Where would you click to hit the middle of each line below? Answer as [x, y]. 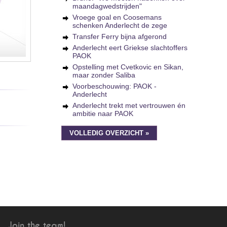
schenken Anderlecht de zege [120, 25]
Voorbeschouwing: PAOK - [115, 86]
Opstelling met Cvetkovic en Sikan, [128, 67]
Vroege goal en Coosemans [117, 17]
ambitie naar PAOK [103, 113]
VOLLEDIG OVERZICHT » [109, 133]
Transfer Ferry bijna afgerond [120, 36]
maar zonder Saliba [104, 75]
